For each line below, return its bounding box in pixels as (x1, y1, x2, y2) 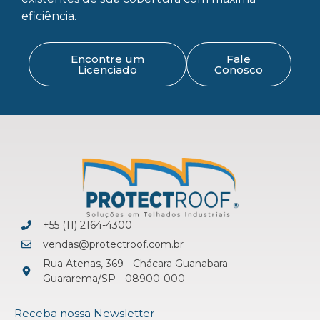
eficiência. (21, 9, 76, 23)
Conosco (214, 62, 264, 76)
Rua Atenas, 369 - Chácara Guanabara (42, 256, 228, 270)
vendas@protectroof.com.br (42, 237, 184, 251)
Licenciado (77, 62, 137, 76)
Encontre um (70, 51, 144, 66)
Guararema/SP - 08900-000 (42, 271, 185, 285)
